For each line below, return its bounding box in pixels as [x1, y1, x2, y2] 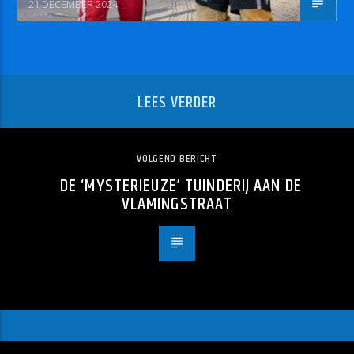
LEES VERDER [137, 90, 217, 116]
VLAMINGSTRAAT [121, 190, 233, 219]
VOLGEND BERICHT [137, 150, 217, 168]
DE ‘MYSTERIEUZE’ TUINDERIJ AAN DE [60, 172, 302, 201]
